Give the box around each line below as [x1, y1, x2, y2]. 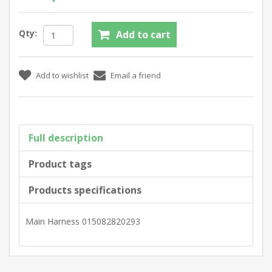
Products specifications [29, 183, 141, 197]
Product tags [29, 157, 92, 171]
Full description [29, 131, 103, 144]
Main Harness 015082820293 [25, 216, 140, 227]
